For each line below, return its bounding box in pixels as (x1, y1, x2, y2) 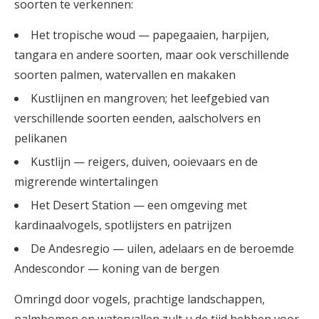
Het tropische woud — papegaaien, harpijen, (31, 27, 269, 43)
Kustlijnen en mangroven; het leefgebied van (31, 90, 269, 106)
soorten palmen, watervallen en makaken (14, 67, 236, 83)
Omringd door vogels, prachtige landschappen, (14, 291, 265, 307)
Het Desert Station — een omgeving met (31, 197, 247, 213)
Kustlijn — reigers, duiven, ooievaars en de (31, 154, 258, 169)
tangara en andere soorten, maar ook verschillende (14, 47, 289, 63)
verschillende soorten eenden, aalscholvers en (14, 110, 261, 126)
